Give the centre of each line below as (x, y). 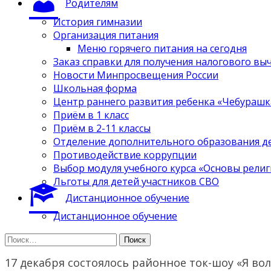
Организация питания (106, 35)
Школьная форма (95, 88)
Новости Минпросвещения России (136, 75)
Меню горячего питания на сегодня (162, 48)
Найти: (20, 239)
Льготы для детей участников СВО (136, 181)
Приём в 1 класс (91, 115)
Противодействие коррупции (125, 155)
